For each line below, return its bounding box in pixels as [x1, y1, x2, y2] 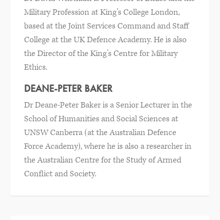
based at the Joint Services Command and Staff [24, 20, 189, 31]
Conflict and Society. [24, 168, 96, 179]
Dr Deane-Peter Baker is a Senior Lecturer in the [24, 99, 192, 110]
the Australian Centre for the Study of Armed [24, 154, 181, 165]
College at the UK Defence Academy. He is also [24, 34, 187, 45]
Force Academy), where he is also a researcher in [24, 140, 192, 152]
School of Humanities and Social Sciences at [24, 113, 178, 124]
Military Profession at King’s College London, [24, 6, 180, 18]
